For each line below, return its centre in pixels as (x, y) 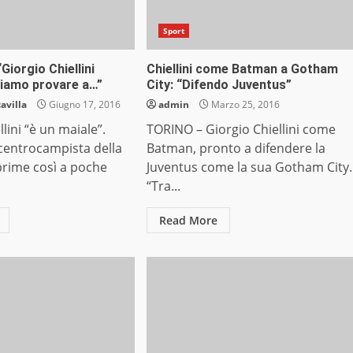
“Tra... (163, 186)
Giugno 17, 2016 (84, 105)
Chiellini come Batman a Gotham (242, 69)
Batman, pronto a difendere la (236, 149)
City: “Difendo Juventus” (219, 85)
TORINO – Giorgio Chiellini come (241, 130)
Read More (188, 221)
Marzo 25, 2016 (244, 105)
